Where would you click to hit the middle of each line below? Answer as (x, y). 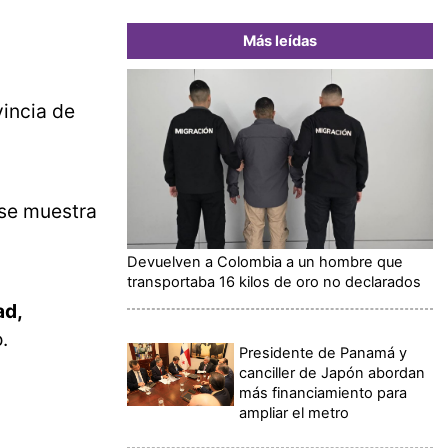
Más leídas (280, 40)
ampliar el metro (294, 412)
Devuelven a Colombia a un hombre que (265, 261)
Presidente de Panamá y (323, 352)
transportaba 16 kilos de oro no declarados (274, 281)
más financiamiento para (323, 392)
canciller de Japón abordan (332, 372)
